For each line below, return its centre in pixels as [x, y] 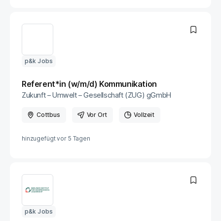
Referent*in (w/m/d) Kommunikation [89, 84]
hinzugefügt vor [44, 138]
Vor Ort [97, 115]
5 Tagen [79, 138]
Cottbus [48, 115]
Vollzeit [144, 115]
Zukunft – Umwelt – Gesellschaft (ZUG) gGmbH [96, 95]
